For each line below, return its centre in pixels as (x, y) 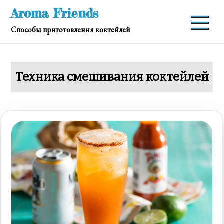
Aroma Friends (55, 13)
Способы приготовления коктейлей (71, 30)
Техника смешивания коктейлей (112, 77)
